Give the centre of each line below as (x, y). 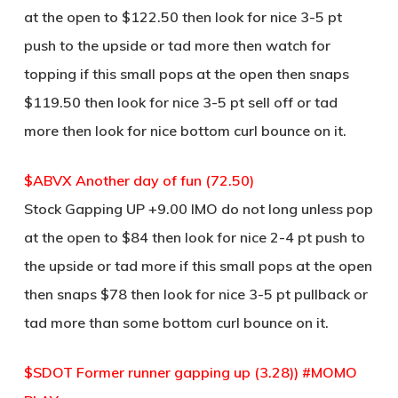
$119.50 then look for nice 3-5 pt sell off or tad (180, 102)
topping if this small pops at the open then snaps (186, 74)
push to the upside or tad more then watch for (177, 45)
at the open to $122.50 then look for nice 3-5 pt (183, 17)
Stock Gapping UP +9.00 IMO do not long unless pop (198, 209)
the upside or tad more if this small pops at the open (198, 266)
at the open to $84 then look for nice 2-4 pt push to (194, 237)
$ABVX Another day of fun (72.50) (139, 180)
